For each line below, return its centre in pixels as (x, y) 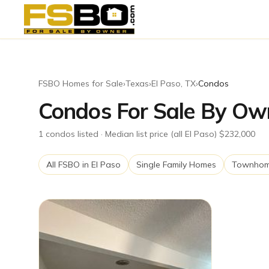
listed (87, 134)
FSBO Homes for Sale (81, 83)
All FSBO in (69, 165)
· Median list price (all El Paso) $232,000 (177, 134)
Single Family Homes (176, 165)
